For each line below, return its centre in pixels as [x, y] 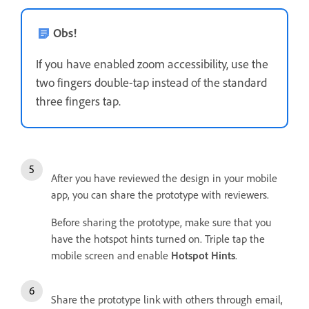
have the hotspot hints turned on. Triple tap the [158, 239]
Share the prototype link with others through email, [167, 299]
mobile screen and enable [111, 255]
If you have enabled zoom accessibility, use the [152, 63]
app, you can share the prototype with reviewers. [161, 195]
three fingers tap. [78, 101]
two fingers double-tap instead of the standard [151, 82]
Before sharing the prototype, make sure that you [161, 222]
